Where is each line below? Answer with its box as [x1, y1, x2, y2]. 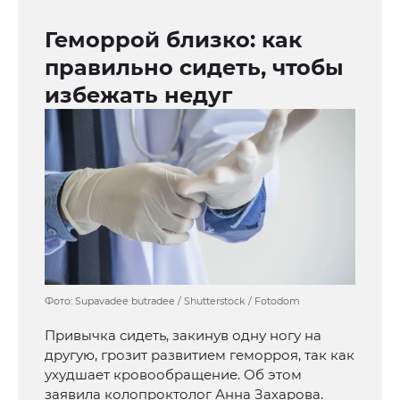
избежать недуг [45, 82, 232, 109]
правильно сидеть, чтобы [45, 54, 344, 81]
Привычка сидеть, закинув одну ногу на [45, 327, 321, 345]
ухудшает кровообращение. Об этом [45, 366, 302, 384]
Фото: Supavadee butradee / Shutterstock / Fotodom [45, 295, 300, 308]
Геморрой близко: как [45, 27, 302, 54]
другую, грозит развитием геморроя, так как [45, 346, 354, 364]
